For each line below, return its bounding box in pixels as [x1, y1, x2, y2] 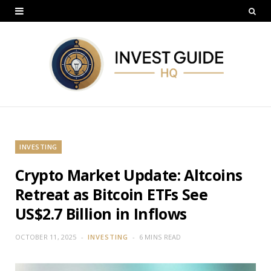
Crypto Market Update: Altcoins [15, 164, 243, 185]
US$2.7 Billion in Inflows [15, 203, 187, 224]
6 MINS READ [139, 232, 181, 241]
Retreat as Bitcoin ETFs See [15, 183, 208, 204]
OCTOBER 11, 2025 [15, 232, 77, 241]
